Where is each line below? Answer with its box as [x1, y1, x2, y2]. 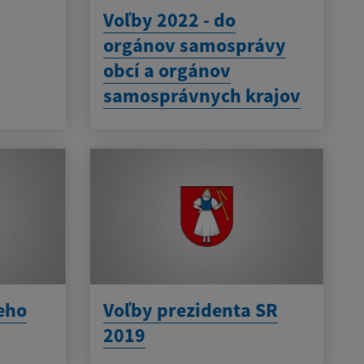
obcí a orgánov [102, 57, 231, 83]
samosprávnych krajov [102, 82, 301, 108]
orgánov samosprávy [102, 32, 286, 58]
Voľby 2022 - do [102, 6, 236, 32]
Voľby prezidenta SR [102, 297, 278, 323]
